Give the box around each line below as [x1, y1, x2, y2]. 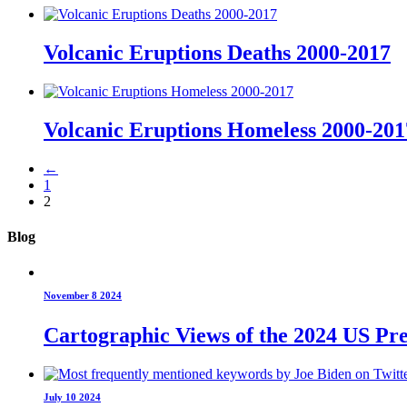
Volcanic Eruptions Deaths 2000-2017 [44, 40, 391, 65]
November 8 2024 [44, 290, 122, 302]
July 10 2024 [44, 391, 101, 402]
